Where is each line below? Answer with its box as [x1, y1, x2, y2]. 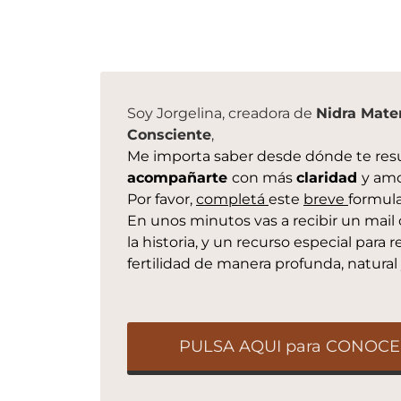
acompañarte [127, 169, 232, 186]
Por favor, [127, 191, 196, 208]
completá [196, 191, 269, 208]
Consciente [127, 126, 211, 143]
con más [232, 169, 296, 186]
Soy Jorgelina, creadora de [127, 105, 316, 122]
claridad [296, 169, 362, 186]
